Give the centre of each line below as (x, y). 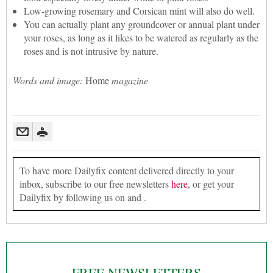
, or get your (211, 183)
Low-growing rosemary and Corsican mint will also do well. (139, 10)
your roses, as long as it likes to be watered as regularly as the (141, 37)
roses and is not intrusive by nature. (91, 51)
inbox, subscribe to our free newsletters (95, 183)
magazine (130, 80)
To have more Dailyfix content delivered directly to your (127, 170)
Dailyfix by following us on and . (83, 197)
